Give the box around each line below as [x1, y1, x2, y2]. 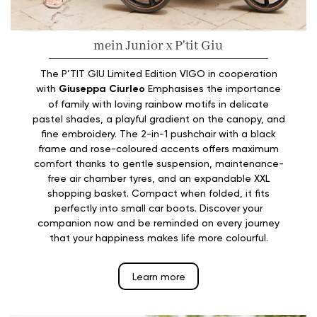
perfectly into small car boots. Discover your [54, 201, 263, 214]
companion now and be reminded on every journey [38, 216, 279, 229]
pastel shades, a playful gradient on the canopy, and [32, 112, 285, 125]
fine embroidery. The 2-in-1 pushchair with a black [41, 127, 276, 139]
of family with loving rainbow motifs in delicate [48, 97, 269, 110]
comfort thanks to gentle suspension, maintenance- [33, 156, 284, 169]
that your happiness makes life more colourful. [49, 231, 268, 243]
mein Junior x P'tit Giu [93, 37, 224, 54]
